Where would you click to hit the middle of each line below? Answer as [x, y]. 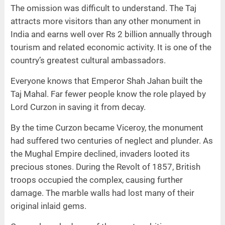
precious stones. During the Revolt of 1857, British [105, 167]
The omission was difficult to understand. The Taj [103, 8]
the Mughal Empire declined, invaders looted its [100, 154]
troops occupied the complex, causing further [96, 180]
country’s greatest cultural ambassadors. [88, 61]
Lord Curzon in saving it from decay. [78, 107]
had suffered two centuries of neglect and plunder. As [111, 141]
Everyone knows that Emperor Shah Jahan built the [106, 81]
